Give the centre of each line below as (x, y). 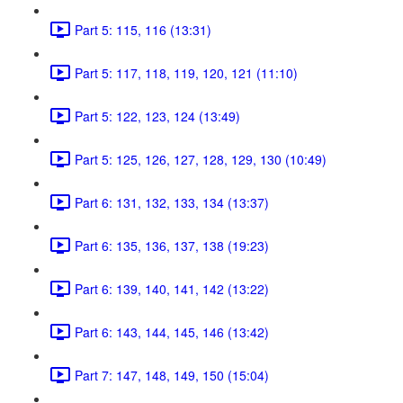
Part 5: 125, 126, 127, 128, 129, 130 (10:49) (201, 159)
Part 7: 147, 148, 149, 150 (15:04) (172, 375)
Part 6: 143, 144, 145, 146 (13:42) (172, 331)
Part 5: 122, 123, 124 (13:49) (157, 116)
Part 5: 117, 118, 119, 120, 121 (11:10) (186, 72)
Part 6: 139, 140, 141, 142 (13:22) (172, 288)
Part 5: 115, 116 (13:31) (143, 29)
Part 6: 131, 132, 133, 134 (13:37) (172, 202)
